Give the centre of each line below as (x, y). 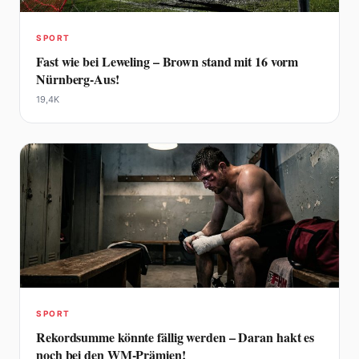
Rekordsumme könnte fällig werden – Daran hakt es (175, 337)
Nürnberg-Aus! (78, 79)
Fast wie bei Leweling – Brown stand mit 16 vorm (167, 62)
